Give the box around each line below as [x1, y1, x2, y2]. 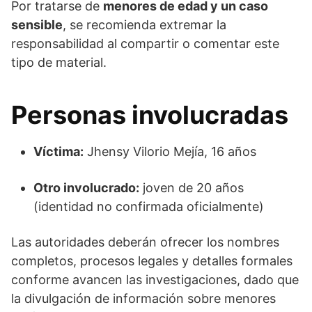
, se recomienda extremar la [63, 17, 226, 33]
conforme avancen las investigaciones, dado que [11, 272, 299, 288]
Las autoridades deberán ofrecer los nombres [11, 235, 279, 250]
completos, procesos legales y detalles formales [11, 253, 292, 269]
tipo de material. [11, 55, 107, 70]
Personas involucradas [11, 100, 288, 131]
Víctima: [33, 144, 84, 159]
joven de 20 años [139, 180, 244, 196]
